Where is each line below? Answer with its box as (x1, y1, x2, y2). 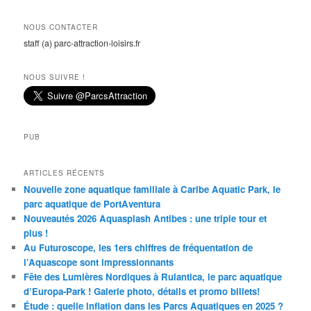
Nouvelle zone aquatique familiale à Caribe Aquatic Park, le (24, 183, 281, 196)
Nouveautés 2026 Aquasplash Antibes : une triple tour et (24, 212, 267, 226)
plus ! (24, 226, 49, 240)
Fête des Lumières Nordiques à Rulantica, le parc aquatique (24, 270, 283, 284)
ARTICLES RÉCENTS (24, 168, 106, 178)
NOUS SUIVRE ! (24, 72, 86, 83)
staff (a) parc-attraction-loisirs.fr (24, 37, 141, 50)
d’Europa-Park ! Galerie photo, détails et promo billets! (24, 285, 260, 299)
